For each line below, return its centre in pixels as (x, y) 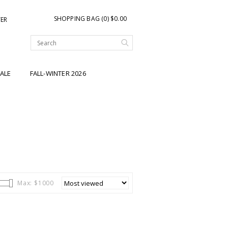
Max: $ (27, 183)
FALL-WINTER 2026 (58, 74)
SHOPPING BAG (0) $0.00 (90, 19)
